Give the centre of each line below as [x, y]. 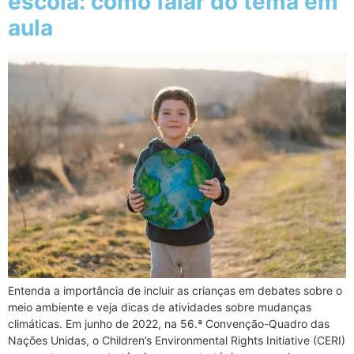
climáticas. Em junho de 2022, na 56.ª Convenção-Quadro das [169, 323]
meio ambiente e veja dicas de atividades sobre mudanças [160, 307]
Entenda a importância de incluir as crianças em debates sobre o [175, 290]
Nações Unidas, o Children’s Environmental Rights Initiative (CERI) [177, 340]
